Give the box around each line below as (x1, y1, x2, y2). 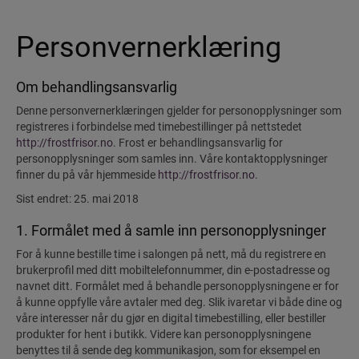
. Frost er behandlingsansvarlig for (113, 136, 283, 149)
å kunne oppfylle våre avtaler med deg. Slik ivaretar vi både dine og (16, 296, 342, 309)
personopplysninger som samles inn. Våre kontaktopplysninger (16, 152, 328, 165)
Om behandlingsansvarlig (16, 79, 177, 95)
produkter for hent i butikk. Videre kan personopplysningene (16, 328, 311, 341)
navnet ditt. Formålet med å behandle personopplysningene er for (16, 280, 339, 292)
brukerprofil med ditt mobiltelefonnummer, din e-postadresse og (16, 264, 330, 276)
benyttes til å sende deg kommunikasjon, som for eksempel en (16, 344, 321, 357)
